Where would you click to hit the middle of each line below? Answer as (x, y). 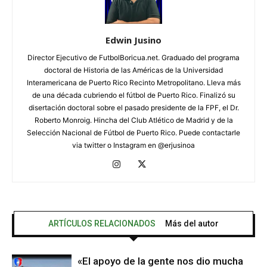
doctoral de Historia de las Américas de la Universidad (133, 70)
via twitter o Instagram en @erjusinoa (133, 145)
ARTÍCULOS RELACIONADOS (102, 224)
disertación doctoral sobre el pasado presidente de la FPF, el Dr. (133, 108)
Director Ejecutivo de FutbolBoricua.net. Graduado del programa (133, 58)
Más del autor (192, 224)
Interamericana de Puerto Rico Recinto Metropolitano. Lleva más (133, 83)
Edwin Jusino (133, 40)
